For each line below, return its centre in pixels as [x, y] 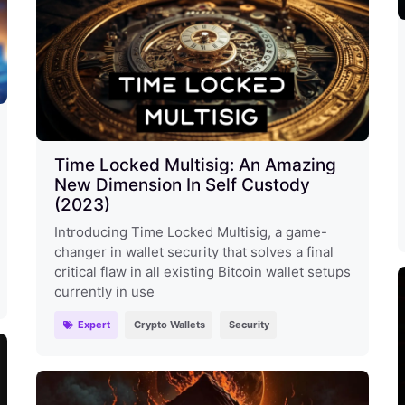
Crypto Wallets [170, 324]
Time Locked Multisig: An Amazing [195, 165]
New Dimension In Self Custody [182, 184]
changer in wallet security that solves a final [193, 251]
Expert [94, 324]
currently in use [104, 291]
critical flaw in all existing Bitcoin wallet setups [202, 271]
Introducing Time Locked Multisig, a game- [190, 231]
